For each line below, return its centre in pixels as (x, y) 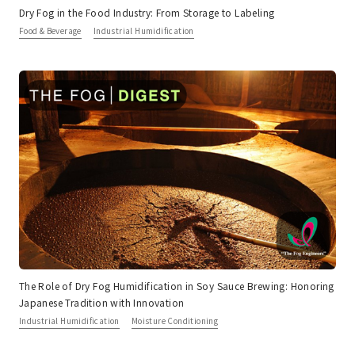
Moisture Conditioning (175, 320)
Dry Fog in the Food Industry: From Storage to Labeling (147, 13)
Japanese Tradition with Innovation (101, 302)
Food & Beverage (50, 31)
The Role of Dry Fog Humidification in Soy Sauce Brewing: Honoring (176, 285)
